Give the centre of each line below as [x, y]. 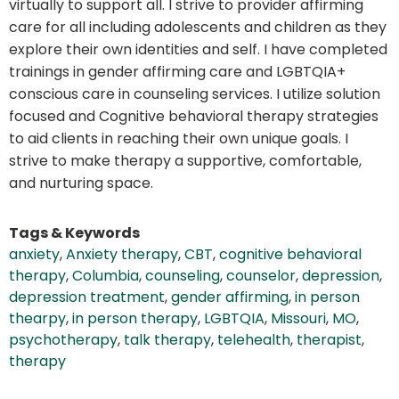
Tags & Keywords [74, 233]
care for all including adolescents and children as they [198, 28]
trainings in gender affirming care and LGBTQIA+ [177, 72]
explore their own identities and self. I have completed [198, 50]
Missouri [298, 319]
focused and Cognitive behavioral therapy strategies [194, 117]
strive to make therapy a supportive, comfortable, [185, 161]
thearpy [37, 319]
